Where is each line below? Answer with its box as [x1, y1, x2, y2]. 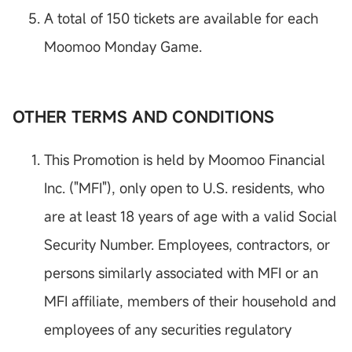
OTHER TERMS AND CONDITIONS [13, 106, 274, 128]
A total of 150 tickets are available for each [44, 9, 318, 28]
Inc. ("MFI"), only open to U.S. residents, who [44, 178, 324, 198]
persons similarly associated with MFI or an [44, 263, 318, 283]
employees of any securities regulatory [44, 320, 291, 339]
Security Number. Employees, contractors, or [44, 235, 330, 255]
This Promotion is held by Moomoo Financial [44, 150, 325, 170]
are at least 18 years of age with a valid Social [44, 207, 337, 226]
